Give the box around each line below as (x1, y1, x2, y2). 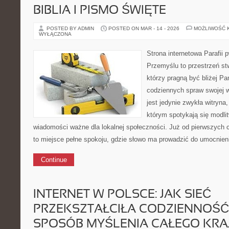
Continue (40, 156, 67, 164)
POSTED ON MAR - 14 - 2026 (108, 26, 179, 31)
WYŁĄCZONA (39, 31, 72, 37)
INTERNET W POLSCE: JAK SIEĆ (33, 189, 211, 200)
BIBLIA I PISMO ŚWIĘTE (33, 5, 166, 16)
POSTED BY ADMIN (47, 26, 96, 31)
